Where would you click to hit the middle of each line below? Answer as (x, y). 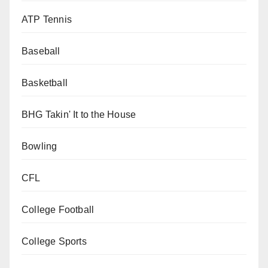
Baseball (41, 51)
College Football (58, 209)
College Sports (54, 241)
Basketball (45, 83)
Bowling (39, 146)
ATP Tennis (47, 19)
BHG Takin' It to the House (79, 114)
